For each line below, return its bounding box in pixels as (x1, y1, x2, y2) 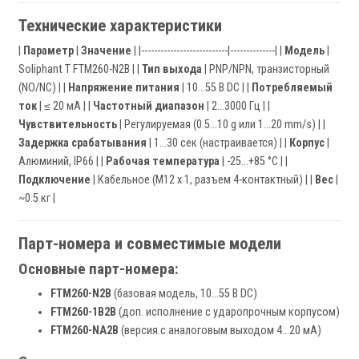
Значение (81, 44, 131, 58)
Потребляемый (252, 81, 333, 95)
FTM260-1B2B (50, 305, 116, 320)
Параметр (23, 44, 74, 58)
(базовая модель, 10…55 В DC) (111, 287, 257, 301)
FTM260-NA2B (50, 324, 119, 338)
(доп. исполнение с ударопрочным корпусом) (116, 305, 340, 320)
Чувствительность (18, 118, 117, 132)
